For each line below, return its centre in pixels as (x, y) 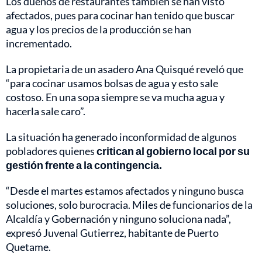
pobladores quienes (51, 151)
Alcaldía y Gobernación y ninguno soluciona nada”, (118, 218)
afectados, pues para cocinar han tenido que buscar (120, 15)
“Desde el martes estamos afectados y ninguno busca (125, 190)
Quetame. (28, 247)
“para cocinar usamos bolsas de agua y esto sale (112, 83)
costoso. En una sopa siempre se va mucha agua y (115, 97)
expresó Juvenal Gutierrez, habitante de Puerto (112, 232)
